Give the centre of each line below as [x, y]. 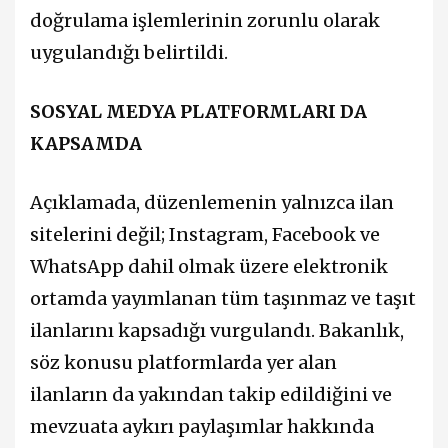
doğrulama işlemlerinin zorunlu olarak [205, 20]
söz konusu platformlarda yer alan [183, 363]
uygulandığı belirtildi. [129, 52]
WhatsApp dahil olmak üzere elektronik [209, 267]
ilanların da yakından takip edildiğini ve [211, 395]
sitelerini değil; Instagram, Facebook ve [205, 235]
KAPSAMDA [86, 143]
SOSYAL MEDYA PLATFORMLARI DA [198, 111]
